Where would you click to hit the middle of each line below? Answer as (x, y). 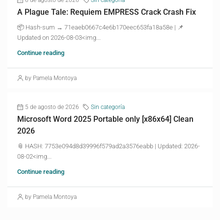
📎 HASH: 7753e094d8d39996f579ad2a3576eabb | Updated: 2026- (109, 146)
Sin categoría (108, 107)
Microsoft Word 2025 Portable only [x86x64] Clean (105, 119)
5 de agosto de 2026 (52, 107)
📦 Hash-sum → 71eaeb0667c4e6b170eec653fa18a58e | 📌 (100, 27)
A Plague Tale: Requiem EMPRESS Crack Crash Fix (107, 12)
